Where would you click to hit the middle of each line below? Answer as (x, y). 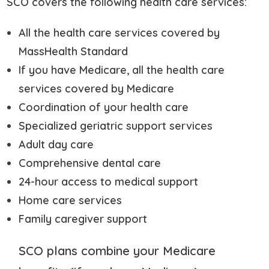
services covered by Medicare (97, 88)
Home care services (71, 200)
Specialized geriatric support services (116, 125)
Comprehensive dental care (90, 163)
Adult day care (56, 144)
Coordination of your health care (104, 107)
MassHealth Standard (74, 51)
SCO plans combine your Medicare (117, 250)
